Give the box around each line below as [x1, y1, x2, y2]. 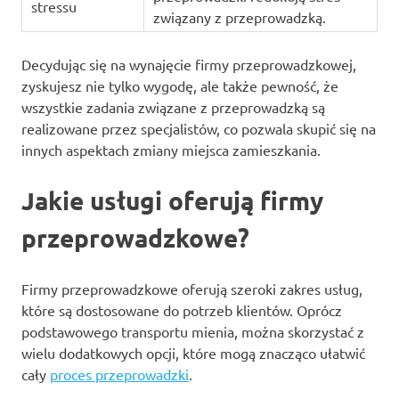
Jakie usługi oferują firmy [21, 184, 323, 216]
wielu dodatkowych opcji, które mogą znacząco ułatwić [21, 344, 365, 362]
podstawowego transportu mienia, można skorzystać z [21, 322, 364, 341]
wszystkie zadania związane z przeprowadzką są [21, 98, 325, 117]
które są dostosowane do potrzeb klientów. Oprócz [21, 301, 342, 320]
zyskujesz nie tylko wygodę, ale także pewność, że [21, 77, 338, 95]
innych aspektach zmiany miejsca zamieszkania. [21, 141, 321, 159]
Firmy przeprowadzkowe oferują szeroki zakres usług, [21, 280, 362, 298]
